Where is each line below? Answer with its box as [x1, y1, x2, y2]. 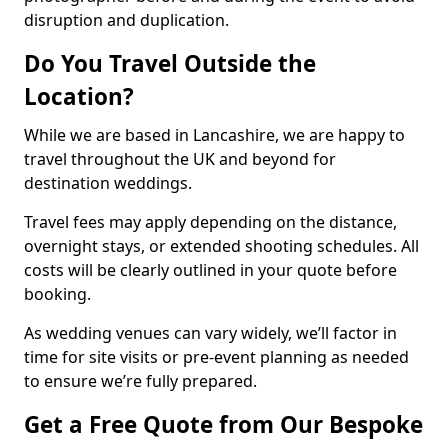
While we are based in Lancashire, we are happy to [24, 124, 405, 146]
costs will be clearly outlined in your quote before [24, 259, 397, 281]
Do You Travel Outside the [24, 48, 316, 79]
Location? [24, 81, 134, 112]
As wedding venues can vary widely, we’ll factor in [24, 322, 397, 344]
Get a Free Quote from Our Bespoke [24, 409, 423, 440]
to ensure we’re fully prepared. [24, 370, 257, 392]
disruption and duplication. [24, 9, 229, 31]
